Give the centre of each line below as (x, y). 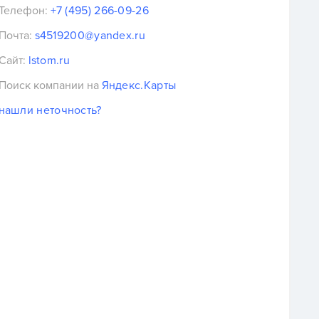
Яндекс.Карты (139, 85)
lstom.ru (49, 60)
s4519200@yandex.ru (90, 35)
